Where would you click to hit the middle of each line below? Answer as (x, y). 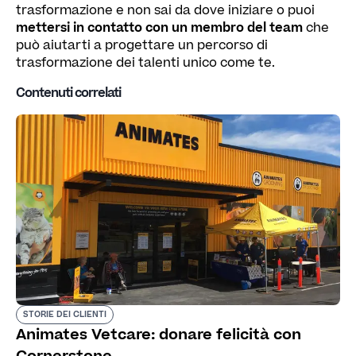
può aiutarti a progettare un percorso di (142, 45)
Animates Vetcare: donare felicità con (159, 335)
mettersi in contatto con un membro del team (159, 27)
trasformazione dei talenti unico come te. (145, 62)
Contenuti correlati (68, 93)
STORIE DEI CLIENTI (65, 315)
